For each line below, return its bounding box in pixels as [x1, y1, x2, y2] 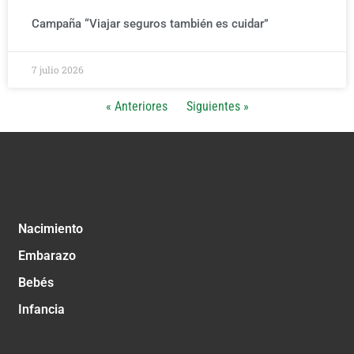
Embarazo [18, 247, 76, 263]
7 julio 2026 [32, 62, 84, 76]
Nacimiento [18, 220, 83, 236]
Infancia [18, 301, 65, 317]
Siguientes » [186, 98, 249, 114]
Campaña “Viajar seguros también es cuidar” [32, 16, 269, 31]
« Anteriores [105, 98, 168, 114]
